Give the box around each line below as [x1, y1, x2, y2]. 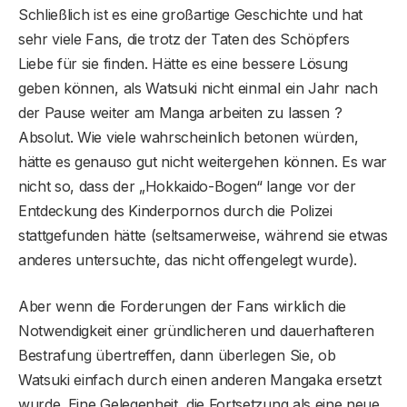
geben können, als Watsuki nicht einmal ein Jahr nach [18, 78, 378, 97]
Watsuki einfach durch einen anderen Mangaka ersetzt [18, 370, 382, 389]
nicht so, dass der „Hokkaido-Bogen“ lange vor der [18, 176, 356, 195]
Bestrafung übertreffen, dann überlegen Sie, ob [18, 345, 336, 364]
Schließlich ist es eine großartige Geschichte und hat [18, 5, 363, 24]
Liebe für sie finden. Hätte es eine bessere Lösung [18, 54, 348, 73]
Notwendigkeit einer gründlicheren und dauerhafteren [18, 321, 374, 340]
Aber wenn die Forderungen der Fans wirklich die [18, 296, 346, 315]
